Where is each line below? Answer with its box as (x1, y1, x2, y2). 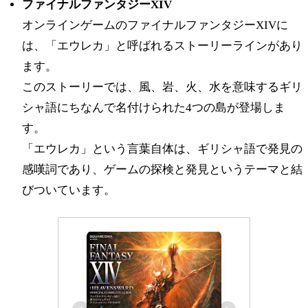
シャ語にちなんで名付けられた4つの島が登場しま (22, 100, 285, 114)
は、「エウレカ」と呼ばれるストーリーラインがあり (22, 38, 302, 52)
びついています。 (22, 183, 115, 197)
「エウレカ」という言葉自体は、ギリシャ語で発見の (22, 142, 302, 155)
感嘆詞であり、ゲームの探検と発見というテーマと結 (22, 162, 302, 176)
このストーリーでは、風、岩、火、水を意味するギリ (22, 80, 302, 93)
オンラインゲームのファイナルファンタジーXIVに (22, 18, 288, 32)
